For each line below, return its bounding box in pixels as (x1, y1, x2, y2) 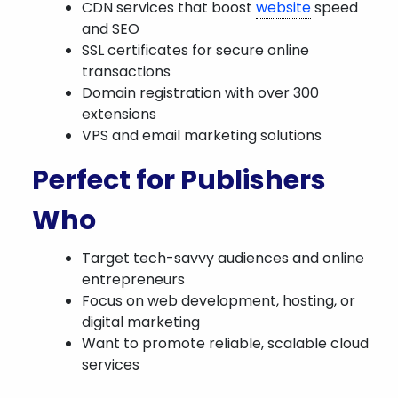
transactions (82, 61, 171, 82)
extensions (82, 104, 156, 124)
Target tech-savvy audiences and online (82, 248, 364, 268)
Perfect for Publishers (32, 162, 326, 199)
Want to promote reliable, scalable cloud (82, 333, 369, 354)
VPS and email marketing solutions (82, 125, 322, 146)
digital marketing (82, 312, 200, 332)
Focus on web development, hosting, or (82, 291, 355, 311)
